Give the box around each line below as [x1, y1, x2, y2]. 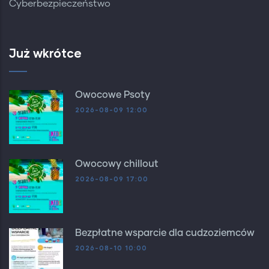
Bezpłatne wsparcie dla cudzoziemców [75, 228, 255, 238]
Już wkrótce [9, 46, 82, 61]
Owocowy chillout [75, 159, 159, 169]
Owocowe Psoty [75, 90, 150, 100]
